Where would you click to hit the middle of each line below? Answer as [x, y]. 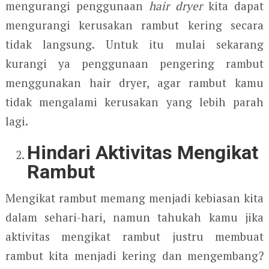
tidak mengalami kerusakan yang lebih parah [134, 102]
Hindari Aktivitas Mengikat [143, 153]
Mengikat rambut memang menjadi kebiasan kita [134, 198]
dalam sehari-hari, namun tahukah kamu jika [134, 217]
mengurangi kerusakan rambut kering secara [134, 25]
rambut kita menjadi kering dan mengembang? [134, 255]
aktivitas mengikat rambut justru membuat [134, 236]
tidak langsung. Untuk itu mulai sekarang [134, 44]
